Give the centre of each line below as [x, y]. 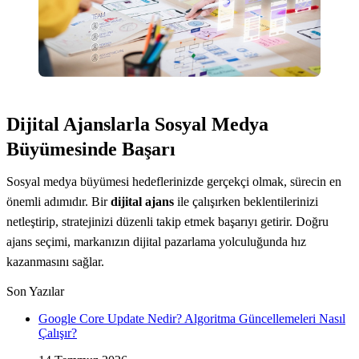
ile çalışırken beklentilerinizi [246, 201]
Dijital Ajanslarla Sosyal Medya [137, 124]
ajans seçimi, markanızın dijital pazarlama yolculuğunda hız [156, 241]
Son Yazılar [35, 291]
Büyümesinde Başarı [91, 149]
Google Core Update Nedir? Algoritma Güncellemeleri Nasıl [192, 318]
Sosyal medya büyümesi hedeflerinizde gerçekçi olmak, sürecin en [174, 181]
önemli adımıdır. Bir [58, 201]
